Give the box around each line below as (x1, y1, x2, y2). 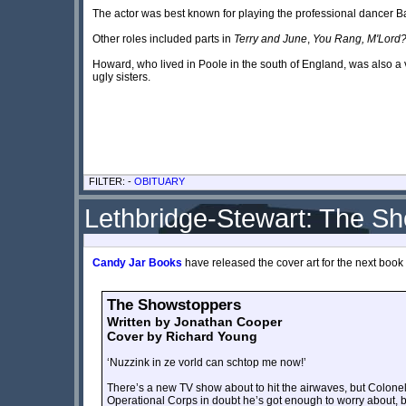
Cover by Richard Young (107, 328, 257, 343)
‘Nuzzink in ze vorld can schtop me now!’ (107, 355, 306, 369)
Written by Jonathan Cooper (107, 314, 282, 329)
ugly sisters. (92, 70, 150, 83)
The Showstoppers (107, 295, 241, 314)
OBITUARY (134, 175, 185, 187)
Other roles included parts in (92, 32, 234, 45)
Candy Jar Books (92, 256, 182, 269)
